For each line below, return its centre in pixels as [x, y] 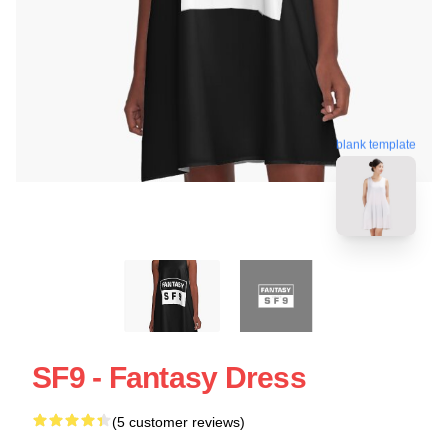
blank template [376, 144]
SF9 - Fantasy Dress [169, 377]
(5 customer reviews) [178, 421]
